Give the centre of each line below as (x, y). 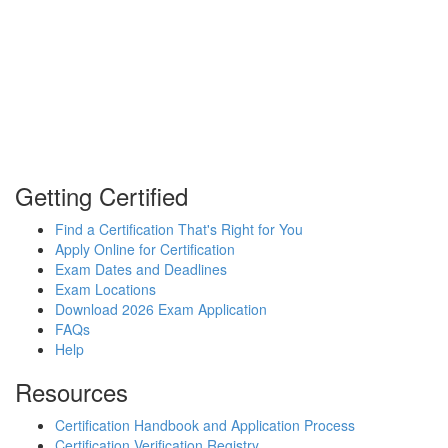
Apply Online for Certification (145, 248)
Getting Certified (101, 195)
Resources (71, 391)
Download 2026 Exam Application (161, 308)
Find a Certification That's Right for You (179, 228)
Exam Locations (105, 288)
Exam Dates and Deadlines (141, 268)
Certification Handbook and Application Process (205, 424)
